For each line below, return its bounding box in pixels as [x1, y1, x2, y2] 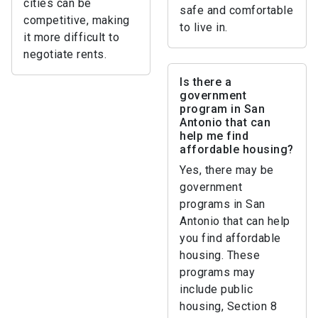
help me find [180, 129, 248, 143]
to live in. [180, 21, 228, 34]
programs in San [180, 197, 265, 211]
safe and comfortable [180, 4, 293, 17]
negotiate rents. [23, 48, 106, 61]
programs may [180, 265, 255, 279]
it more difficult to [23, 31, 119, 44]
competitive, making [23, 13, 130, 27]
